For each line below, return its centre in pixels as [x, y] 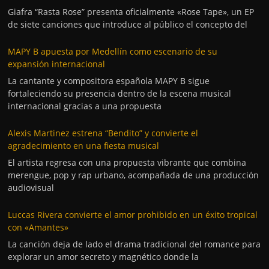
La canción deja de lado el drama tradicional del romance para [134, 244]
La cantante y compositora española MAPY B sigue [109, 80]
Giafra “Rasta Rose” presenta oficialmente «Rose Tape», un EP [131, 11]
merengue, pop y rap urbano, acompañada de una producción [134, 175]
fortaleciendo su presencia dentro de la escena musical [120, 93]
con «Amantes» [38, 227]
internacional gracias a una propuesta [85, 106]
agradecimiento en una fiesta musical [84, 145]
